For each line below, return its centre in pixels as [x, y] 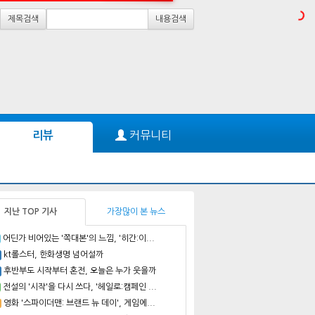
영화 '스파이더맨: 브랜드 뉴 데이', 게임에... [79, 303]
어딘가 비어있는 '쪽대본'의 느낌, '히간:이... [78, 238]
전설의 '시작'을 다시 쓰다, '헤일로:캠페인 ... [79, 287]
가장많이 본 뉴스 [136, 211]
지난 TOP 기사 [31, 211]
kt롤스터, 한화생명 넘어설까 [53, 254]
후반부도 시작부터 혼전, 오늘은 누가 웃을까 [80, 270]
